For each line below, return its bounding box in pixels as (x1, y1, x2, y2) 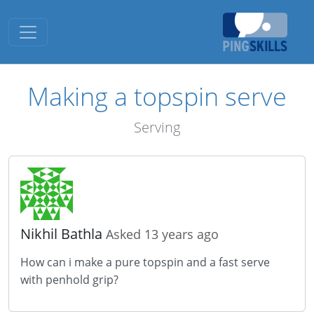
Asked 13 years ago (106, 226, 219, 243)
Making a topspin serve (27, 79, 287, 113)
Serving (134, 118, 180, 137)
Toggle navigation (17, 18, 130, 37)
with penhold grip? (20, 272, 118, 287)
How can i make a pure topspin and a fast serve (20, 254, 270, 270)
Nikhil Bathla (20, 224, 106, 243)
